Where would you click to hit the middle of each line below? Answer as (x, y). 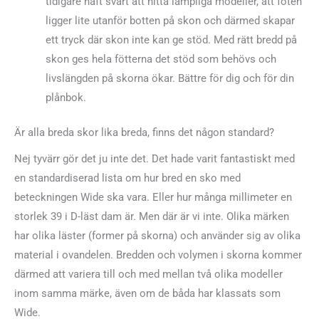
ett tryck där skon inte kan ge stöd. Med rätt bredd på (171, 40)
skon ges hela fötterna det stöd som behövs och (161, 59)
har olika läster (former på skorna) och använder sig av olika (157, 236)
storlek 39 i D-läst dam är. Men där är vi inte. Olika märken (152, 217)
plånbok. (66, 98)
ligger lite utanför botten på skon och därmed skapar (170, 21)
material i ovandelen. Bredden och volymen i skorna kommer (158, 255)
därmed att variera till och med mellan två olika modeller (148, 274)
